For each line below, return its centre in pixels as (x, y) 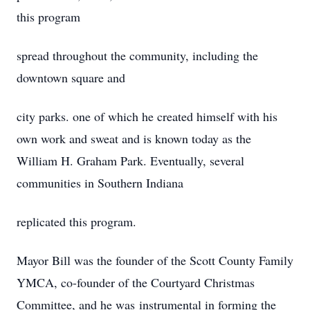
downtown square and (71, 77)
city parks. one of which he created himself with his (147, 116)
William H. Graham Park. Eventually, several (130, 161)
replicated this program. (76, 221)
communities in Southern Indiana (100, 183)
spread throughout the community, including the (137, 55)
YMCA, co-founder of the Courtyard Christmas (136, 282)
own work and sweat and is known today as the (134, 138)
